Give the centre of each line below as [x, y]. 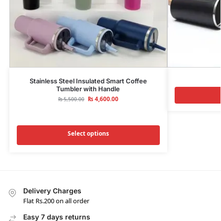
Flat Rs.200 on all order [56, 201]
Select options [88, 134]
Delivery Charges [52, 191]
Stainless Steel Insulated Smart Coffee [88, 81]
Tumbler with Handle [88, 89]
